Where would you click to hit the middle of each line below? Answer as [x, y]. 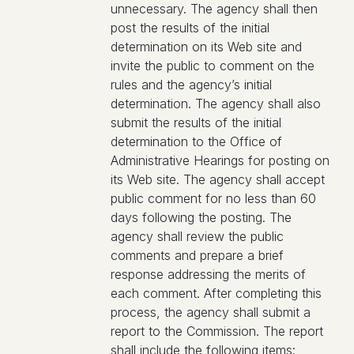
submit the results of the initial [196, 122]
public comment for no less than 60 [213, 198]
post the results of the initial [190, 28]
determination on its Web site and [206, 47]
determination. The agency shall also [216, 104]
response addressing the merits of [208, 274]
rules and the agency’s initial [191, 85]
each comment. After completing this [216, 293]
